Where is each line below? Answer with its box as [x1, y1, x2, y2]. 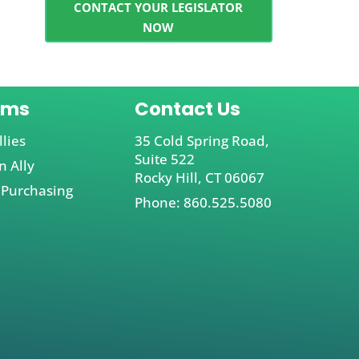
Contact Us [134, 95, 240, 122]
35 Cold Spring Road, [134, 131, 269, 150]
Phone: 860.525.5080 [134, 192, 272, 212]
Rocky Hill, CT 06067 [134, 167, 264, 187]
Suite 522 [134, 149, 195, 168]
